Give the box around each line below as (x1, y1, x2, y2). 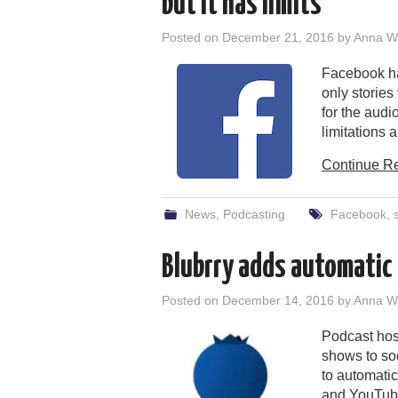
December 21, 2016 (222, 29, 334, 44)
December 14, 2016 (222, 292, 334, 307)
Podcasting (223, 206, 286, 221)
